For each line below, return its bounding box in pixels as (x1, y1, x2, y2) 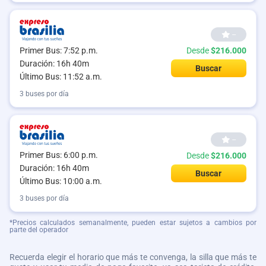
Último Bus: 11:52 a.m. (20, 71, 102, 81)
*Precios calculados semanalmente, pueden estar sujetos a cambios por (9, 218, 256, 227)
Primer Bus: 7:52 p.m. (20, 45, 98, 55)
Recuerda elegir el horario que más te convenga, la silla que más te (9, 252, 256, 262)
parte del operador (9, 225, 68, 234)
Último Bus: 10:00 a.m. (20, 176, 102, 186)
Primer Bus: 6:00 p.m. (20, 150, 98, 160)
